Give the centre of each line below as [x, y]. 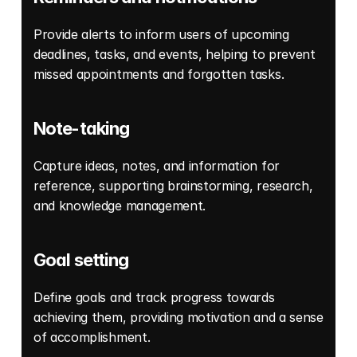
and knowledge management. [122, 206]
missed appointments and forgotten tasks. [161, 75]
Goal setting [81, 260]
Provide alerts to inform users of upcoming [161, 35]
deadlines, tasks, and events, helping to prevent [175, 55]
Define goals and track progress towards [154, 298]
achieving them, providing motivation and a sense [178, 318]
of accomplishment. [94, 337]
